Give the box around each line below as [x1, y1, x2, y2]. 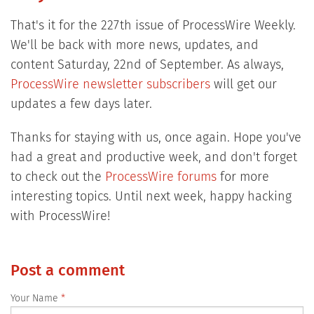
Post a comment [10, 263, 125, 279]
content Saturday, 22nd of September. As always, [10, 58, 284, 71]
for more [216, 170, 269, 184]
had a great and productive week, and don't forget [10, 151, 297, 164]
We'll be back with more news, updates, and [10, 39, 259, 52]
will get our [210, 78, 277, 91]
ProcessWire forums [104, 170, 217, 184]
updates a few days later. [10, 97, 152, 111]
